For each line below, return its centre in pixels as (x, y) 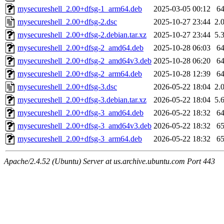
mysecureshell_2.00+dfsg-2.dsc (67, 22)
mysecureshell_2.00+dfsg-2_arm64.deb (80, 74)
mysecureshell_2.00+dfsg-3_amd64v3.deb (84, 126)
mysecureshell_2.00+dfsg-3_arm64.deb (80, 139)
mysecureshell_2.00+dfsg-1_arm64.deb (80, 9)
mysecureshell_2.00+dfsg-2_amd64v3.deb (84, 61)
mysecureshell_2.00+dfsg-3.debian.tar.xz (82, 100)
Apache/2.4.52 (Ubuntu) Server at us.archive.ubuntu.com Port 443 (109, 161)
